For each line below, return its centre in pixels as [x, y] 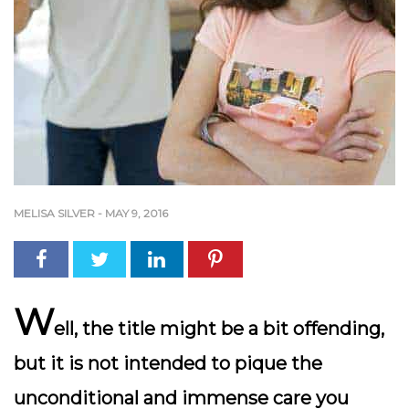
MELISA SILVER [54, 213]
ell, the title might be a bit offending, [219, 329]
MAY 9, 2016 [136, 213]
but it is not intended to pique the [168, 363]
